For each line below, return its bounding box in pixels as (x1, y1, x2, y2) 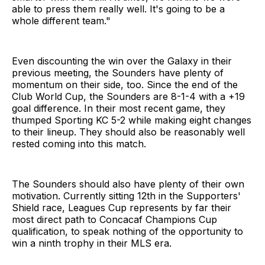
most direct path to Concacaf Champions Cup (12, 213, 217, 225)
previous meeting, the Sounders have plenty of (12, 66, 224, 79)
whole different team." (12, 14, 111, 27)
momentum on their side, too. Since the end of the (12, 78, 238, 91)
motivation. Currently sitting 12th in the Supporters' (12, 189, 241, 202)
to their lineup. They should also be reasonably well (12, 125, 245, 138)
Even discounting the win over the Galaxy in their (12, 54, 232, 67)
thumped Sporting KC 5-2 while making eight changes (12, 114, 251, 126)
